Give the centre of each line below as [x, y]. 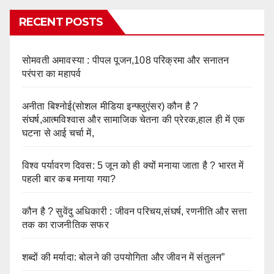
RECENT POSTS [61, 22]
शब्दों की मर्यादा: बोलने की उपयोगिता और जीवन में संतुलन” [124, 257]
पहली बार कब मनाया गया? [69, 179]
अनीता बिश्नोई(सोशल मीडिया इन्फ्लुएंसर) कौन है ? [110, 106]
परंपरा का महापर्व [52, 73]
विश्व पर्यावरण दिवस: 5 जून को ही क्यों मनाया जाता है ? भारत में [133, 165]
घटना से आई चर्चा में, [58, 133]
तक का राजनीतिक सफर [65, 224]
